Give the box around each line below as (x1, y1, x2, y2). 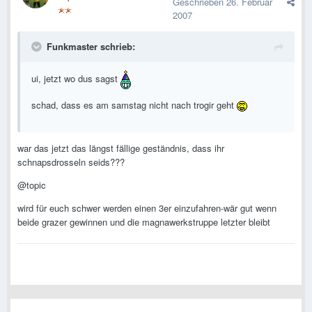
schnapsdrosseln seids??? (17, 155, 125, 169)
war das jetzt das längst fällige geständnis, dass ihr (17, 141, 224, 155)
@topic (17, 178, 46, 192)
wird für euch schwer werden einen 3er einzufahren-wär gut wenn (17, 201, 276, 215)
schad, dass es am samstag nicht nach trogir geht (31, 98, 237, 112)
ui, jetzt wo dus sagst (31, 72, 120, 86)
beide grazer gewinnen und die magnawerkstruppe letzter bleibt (17, 215, 270, 229)
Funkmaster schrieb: (47, 40, 135, 54)
